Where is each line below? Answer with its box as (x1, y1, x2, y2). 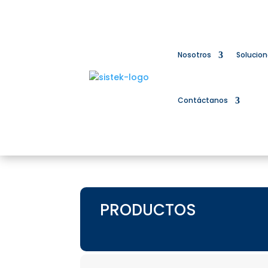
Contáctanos (177, 95, 228, 105)
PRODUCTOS (99, 199, 196, 221)
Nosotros (177, 49, 211, 60)
